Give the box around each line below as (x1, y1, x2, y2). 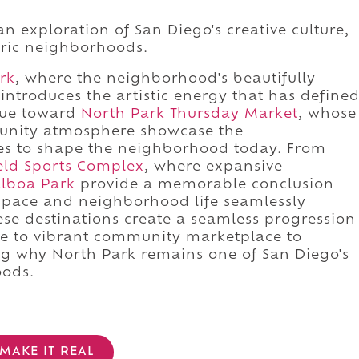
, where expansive (144, 160, 283, 174)
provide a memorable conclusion (75, 178, 334, 192)
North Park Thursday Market (81, 107, 298, 121)
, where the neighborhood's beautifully (15, 72, 316, 86)
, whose (298, 107, 357, 121)
